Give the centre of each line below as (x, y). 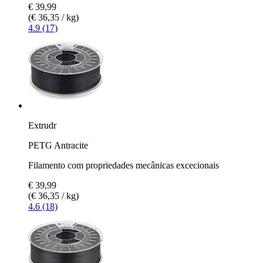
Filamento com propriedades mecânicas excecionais (124, 165)
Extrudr (42, 125)
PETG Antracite (58, 145)
